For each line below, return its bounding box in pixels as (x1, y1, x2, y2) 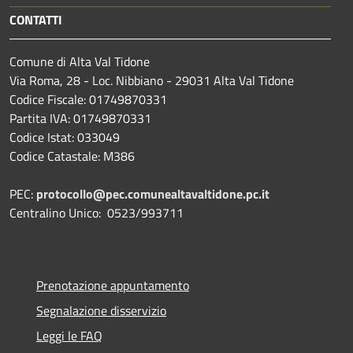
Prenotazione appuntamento (36, 276, 189, 295)
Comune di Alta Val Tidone (9, 52, 150, 72)
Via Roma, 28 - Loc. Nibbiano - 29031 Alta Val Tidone (9, 71, 294, 91)
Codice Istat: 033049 (9, 128, 120, 147)
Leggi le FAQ (36, 326, 102, 346)
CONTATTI (9, 10, 62, 30)
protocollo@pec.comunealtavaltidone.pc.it (36, 184, 269, 204)
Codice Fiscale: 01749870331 (9, 90, 167, 110)
